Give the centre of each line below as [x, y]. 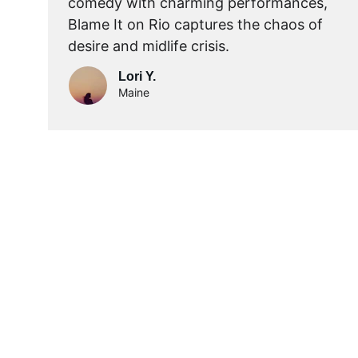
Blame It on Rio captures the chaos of [197, 24]
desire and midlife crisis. [149, 46]
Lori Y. [137, 76]
